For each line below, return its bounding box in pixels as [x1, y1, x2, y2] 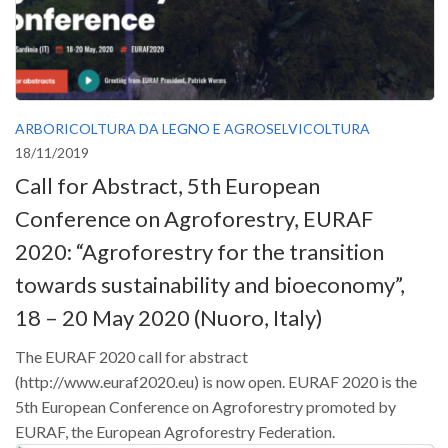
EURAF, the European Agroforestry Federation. [15, 422, 335, 441]
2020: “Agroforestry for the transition [15, 238, 384, 265]
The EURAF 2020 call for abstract [15, 347, 248, 366]
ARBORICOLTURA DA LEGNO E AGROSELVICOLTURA [15, 119, 370, 137]
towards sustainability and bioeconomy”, [15, 271, 405, 298]
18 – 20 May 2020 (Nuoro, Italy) [15, 304, 323, 331]
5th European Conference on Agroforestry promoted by [15, 397, 396, 416]
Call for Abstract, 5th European [15, 172, 320, 199]
